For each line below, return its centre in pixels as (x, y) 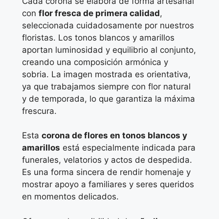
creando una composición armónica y (95, 62)
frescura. (39, 111)
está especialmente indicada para (128, 148)
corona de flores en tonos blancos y (114, 135)
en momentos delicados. (70, 197)
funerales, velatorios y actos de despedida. (107, 160)
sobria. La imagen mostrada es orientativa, (106, 74)
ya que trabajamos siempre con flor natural (106, 86)
